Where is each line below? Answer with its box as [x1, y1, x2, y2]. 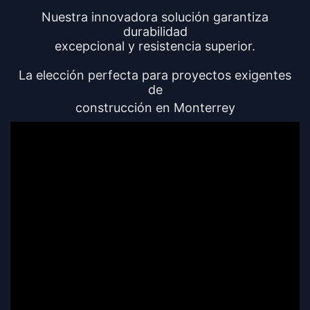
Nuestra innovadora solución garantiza [42, 10, 268, 25]
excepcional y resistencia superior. [55, 39, 255, 54]
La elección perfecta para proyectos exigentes [19, 68, 291, 83]
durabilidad [122, 24, 188, 39]
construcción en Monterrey [75, 100, 235, 116]
